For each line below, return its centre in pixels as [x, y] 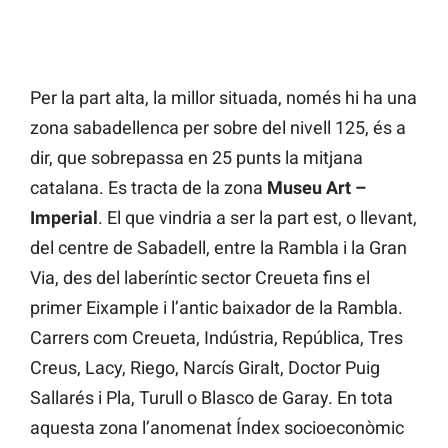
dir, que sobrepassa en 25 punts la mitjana [196, 158]
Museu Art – [316, 188]
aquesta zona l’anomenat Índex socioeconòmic [217, 428]
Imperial [64, 218]
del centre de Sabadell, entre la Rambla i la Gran [218, 248]
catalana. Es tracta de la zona [148, 188]
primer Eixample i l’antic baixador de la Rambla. [216, 308]
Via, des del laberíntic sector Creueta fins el [200, 278]
